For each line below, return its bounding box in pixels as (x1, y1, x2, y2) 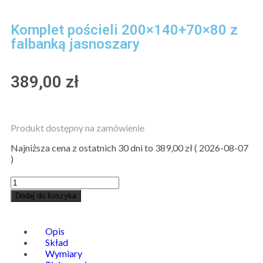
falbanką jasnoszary (11, 35, 140, 52)
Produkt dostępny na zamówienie (11, 122, 144, 133)
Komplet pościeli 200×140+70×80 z (11, 21, 238, 38)
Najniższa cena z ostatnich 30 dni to (11, 141, 155, 153)
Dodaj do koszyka (15, 191, 76, 200)
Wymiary (45, 247, 83, 259)
